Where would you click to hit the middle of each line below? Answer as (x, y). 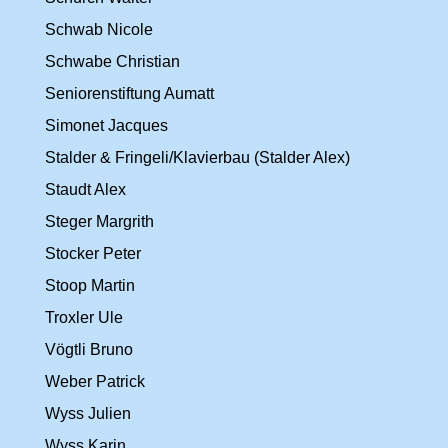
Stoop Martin (90, 285)
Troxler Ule (84, 317)
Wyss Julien (88, 413)
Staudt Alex (85, 189)
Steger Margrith (99, 221)
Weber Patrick (95, 381)
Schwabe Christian (112, 61)
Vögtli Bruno (89, 349)
